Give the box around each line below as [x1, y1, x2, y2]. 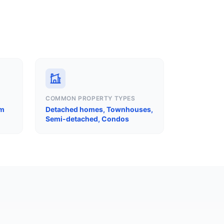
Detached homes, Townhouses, [45, 105, 153, 113]
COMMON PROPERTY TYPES [45, 94, 135, 102]
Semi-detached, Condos [45, 114, 129, 123]
